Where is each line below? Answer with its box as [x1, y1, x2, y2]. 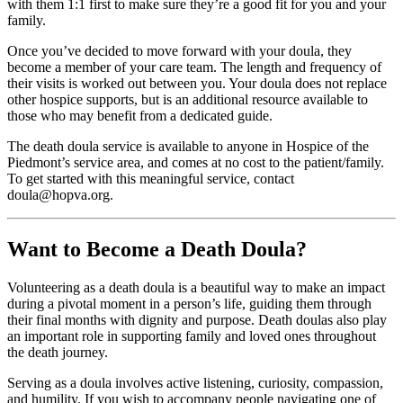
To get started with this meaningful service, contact [7, 171, 294, 187]
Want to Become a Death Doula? [7, 237, 307, 262]
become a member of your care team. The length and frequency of [7, 59, 381, 76]
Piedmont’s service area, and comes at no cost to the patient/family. [7, 155, 384, 171]
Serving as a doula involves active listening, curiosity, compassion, [7, 375, 383, 391]
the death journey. [7, 345, 108, 361]
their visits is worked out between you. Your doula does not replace [7, 76, 387, 92]
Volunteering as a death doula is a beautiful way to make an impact [7, 280, 385, 296]
